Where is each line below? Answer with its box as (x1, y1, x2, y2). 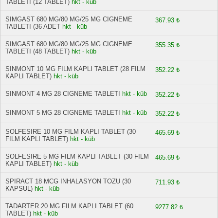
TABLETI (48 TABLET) (5, 48, 70, 55)
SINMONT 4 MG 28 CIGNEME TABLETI (5, 90, 120, 97)
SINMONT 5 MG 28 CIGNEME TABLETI (5, 109, 120, 116)
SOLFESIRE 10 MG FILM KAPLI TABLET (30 (5, 128, 136, 135)
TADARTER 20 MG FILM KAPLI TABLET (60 (5, 202, 133, 210)
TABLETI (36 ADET (5, 23, 60, 30)
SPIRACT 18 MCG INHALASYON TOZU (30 (5, 178, 131, 185)
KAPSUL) (5, 185, 33, 192)
